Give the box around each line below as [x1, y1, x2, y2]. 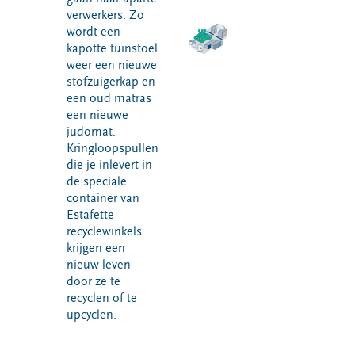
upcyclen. [67, 307, 116, 322]
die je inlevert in [67, 158, 152, 172]
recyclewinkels [67, 224, 142, 239]
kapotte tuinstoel [67, 41, 158, 55]
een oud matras [67, 91, 151, 105]
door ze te [67, 274, 120, 288]
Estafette [67, 208, 114, 222]
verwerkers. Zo [67, 8, 144, 22]
